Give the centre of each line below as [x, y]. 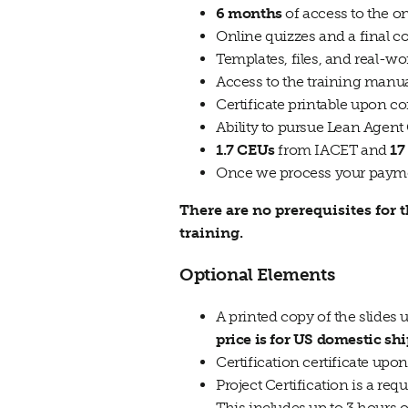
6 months [249, 13]
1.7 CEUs [245, 149]
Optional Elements [257, 274]
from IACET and [332, 149]
